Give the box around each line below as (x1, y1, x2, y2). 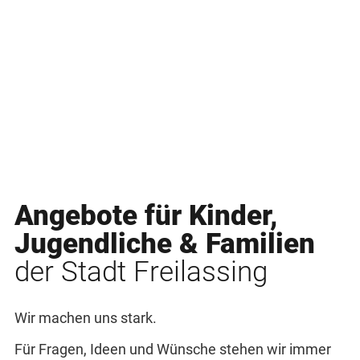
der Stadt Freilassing (14, 255, 268, 288)
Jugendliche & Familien (14, 227, 315, 260)
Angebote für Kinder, (14, 198, 277, 232)
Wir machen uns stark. (14, 309, 157, 326)
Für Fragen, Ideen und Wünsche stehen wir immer (14, 342, 331, 358)
